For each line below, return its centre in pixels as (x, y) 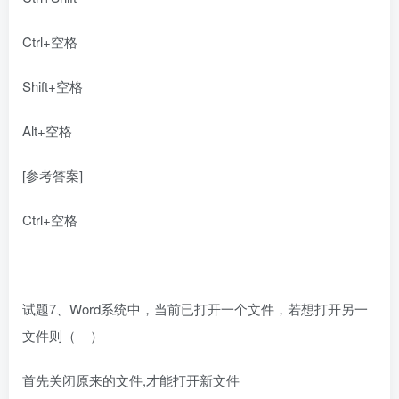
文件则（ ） (63, 336)
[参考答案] (53, 175)
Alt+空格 (47, 131)
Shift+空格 (53, 86)
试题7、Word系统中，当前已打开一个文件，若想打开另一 (195, 309)
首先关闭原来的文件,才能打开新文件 (131, 380)
